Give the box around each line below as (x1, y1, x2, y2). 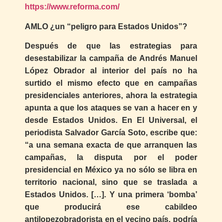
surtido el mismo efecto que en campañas (25, 79, 197, 88)
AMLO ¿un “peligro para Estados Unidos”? (25, 22, 187, 31)
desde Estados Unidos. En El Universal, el (25, 116, 197, 125)
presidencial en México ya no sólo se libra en (25, 166, 197, 174)
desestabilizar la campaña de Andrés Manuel (25, 54, 197, 63)
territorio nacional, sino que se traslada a (25, 178, 197, 187)
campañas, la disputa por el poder (25, 153, 197, 162)
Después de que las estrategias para (25, 42, 197, 51)
